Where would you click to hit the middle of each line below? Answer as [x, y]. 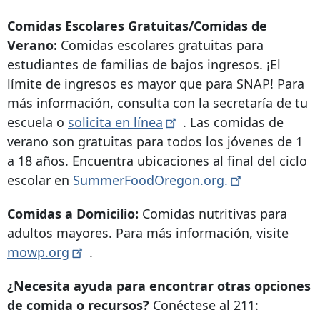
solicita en [101, 122]
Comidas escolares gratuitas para [160, 45]
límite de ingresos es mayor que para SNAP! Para [156, 84]
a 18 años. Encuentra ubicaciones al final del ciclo [157, 161]
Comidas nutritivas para [213, 214]
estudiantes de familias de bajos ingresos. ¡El [144, 65]
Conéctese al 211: [204, 305]
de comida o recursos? [78, 305]
